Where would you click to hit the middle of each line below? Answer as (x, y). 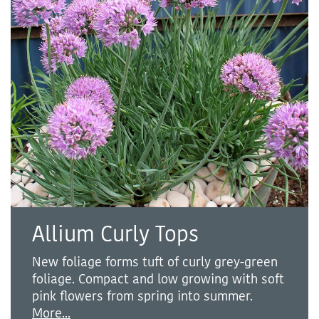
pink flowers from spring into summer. (142, 297)
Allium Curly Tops (115, 235)
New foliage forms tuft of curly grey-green (155, 262)
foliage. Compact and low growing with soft (158, 279)
